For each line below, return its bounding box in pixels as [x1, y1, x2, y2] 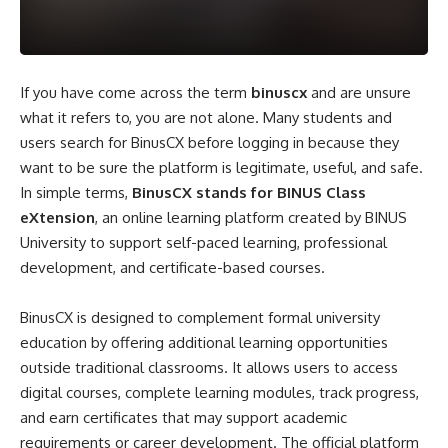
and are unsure [307, 83, 411, 102]
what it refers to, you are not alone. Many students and [20, 108, 392, 127]
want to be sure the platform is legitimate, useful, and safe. [20, 158, 423, 177]
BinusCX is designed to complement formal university [20, 308, 380, 327]
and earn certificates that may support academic [20, 408, 347, 427]
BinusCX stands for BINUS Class [132, 183, 366, 202]
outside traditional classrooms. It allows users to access [20, 358, 398, 377]
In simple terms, [20, 183, 132, 202]
